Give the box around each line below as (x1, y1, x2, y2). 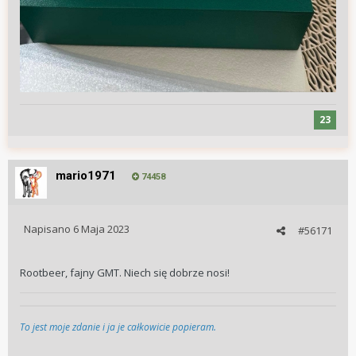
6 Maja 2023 (73, 222, 130, 237)
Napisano (24, 222, 73, 237)
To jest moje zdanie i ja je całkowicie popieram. (20, 320, 216, 335)
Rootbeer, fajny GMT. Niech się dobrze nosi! (20, 265, 232, 281)
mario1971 (56, 168, 116, 184)
